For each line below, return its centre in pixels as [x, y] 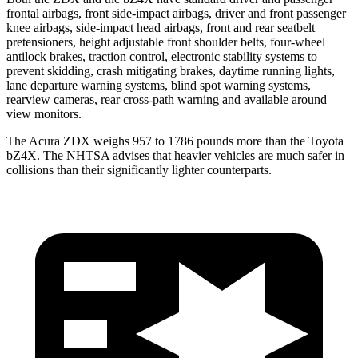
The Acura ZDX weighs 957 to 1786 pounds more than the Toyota [175, 141]
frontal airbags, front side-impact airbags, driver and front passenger [176, 13]
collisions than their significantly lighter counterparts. [139, 169]
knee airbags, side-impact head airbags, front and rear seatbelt [161, 27]
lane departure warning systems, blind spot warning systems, [159, 85]
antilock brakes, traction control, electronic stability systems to [162, 56]
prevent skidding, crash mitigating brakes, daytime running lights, [171, 70]
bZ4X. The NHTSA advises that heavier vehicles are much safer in [175, 155]
